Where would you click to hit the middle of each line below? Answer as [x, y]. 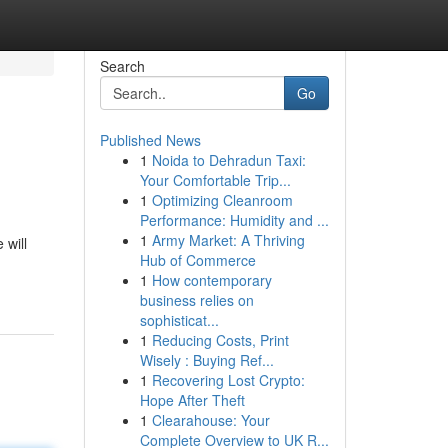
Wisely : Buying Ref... [206, 360]
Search [122, 66]
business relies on [196, 300]
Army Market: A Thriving [228, 240]
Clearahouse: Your [210, 420]
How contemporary [211, 280]
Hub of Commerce [197, 260]
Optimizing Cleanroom [222, 200]
